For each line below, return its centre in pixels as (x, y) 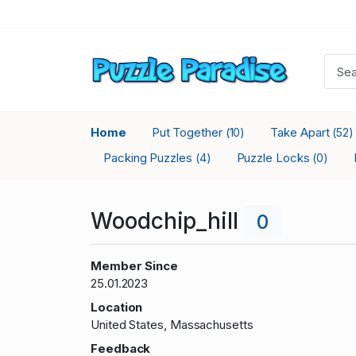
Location (117, 308)
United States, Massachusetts (172, 325)
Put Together (188, 132)
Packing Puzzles (149, 158)
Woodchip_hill (167, 221)
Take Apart (302, 132)
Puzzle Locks (275, 158)
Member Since (135, 266)
